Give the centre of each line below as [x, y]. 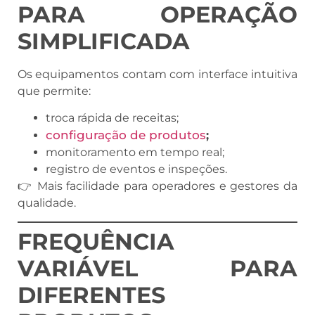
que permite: [54, 91]
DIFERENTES [91, 295]
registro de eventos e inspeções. [136, 169]
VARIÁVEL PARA [157, 269]
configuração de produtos [126, 135]
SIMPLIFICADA [104, 41]
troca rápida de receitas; [112, 118]
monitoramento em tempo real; [135, 153]
